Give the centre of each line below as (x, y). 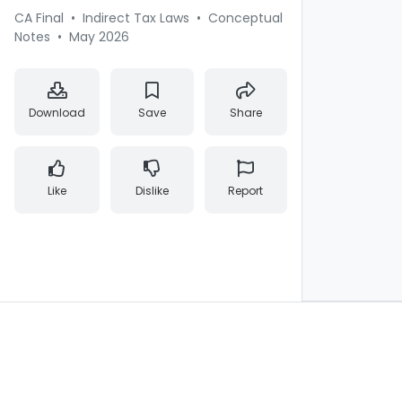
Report (246, 191)
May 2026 (99, 37)
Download (57, 113)
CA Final (39, 18)
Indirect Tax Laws (136, 18)
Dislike (152, 191)
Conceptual (245, 18)
